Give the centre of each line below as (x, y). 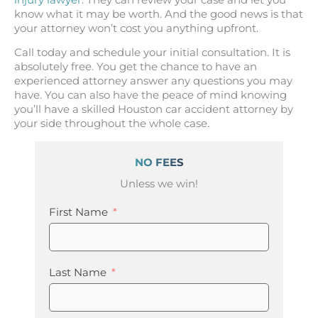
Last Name (78, 272)
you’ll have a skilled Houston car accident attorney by (154, 110)
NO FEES (159, 162)
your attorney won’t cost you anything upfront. (136, 28)
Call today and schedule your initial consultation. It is (152, 53)
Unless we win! (159, 183)
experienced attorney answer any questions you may (153, 81)
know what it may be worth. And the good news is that (159, 14)
